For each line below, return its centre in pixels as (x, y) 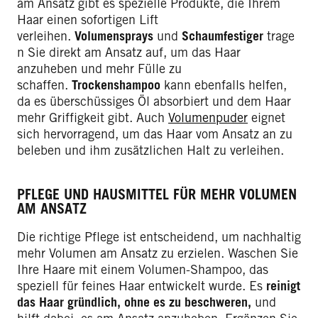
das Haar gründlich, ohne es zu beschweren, (134, 302)
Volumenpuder (208, 118)
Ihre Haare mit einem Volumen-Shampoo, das (143, 269)
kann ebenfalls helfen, (224, 85)
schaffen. (44, 85)
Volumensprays (114, 36)
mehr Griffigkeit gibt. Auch (93, 118)
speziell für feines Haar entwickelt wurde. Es (142, 285)
